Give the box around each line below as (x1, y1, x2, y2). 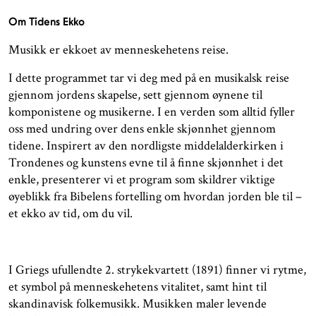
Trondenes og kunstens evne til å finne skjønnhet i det (8, 154, 284, 171)
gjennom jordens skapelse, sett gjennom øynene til (8, 87, 262, 104)
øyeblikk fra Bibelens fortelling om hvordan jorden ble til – (8, 188, 302, 205)
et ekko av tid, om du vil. (8, 205, 133, 222)
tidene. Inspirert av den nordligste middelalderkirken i (8, 138, 284, 154)
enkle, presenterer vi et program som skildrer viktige (8, 171, 275, 188)
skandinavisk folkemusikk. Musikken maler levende (8, 296, 267, 312)
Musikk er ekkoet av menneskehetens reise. (8, 42, 229, 59)
